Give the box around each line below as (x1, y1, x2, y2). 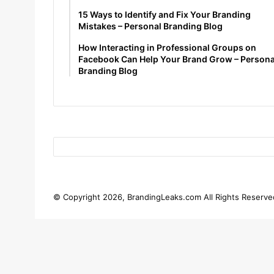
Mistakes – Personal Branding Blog (78, 20, 223, 31)
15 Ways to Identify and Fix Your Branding (78, 9, 251, 20)
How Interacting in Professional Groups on (78, 42, 256, 53)
